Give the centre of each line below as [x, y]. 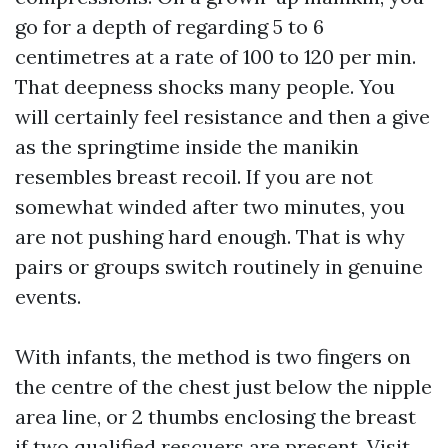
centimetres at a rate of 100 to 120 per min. [215, 56]
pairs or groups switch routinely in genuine [219, 266]
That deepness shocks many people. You [205, 86]
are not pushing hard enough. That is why [210, 236]
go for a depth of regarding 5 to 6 [169, 26]
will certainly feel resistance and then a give [222, 116]
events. [48, 296]
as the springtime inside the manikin [187, 146]
